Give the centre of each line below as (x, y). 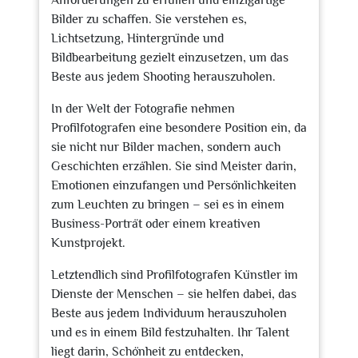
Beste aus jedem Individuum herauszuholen (169, 313)
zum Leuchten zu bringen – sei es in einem (168, 205)
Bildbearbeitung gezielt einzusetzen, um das (170, 58)
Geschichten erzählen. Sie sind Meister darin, (174, 166)
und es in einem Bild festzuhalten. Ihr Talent (170, 332)
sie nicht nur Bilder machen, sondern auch (166, 147)
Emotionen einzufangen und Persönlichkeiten (174, 185)
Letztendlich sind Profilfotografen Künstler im (175, 275)
